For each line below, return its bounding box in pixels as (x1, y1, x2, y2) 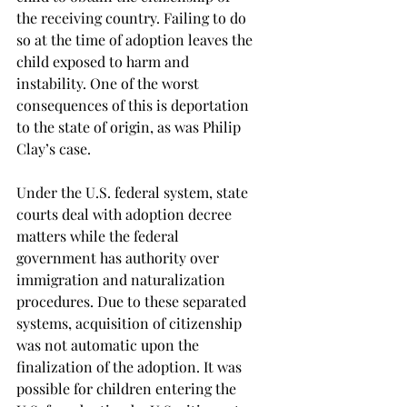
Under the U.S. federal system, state (16, 182, 252, 202)
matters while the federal (16, 225, 183, 245)
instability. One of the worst (16, 73, 203, 93)
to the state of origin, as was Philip (16, 116, 244, 136)
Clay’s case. (16, 138, 91, 158)
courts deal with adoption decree (16, 203, 235, 223)
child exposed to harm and (16, 51, 193, 71)
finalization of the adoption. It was (16, 356, 245, 376)
